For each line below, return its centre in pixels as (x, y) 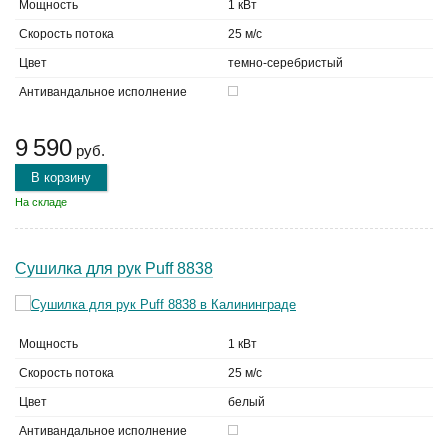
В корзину (61, 177)
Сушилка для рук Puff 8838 (114, 268)
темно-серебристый (285, 63)
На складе (41, 202)
